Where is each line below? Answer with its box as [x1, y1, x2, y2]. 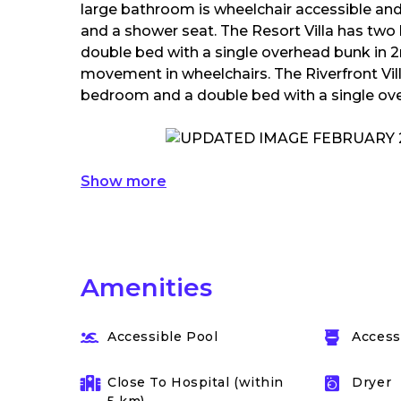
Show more [81, 173, 166, 190]
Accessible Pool [107, 328, 218, 345]
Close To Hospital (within [107, 374, 284, 390]
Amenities [81, 272, 212, 303]
